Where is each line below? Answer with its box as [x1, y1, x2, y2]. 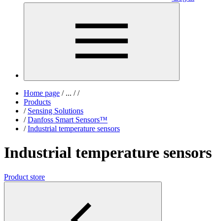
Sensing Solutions [28, 107, 83, 115]
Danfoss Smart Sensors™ [28, 115, 108, 124]
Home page [24, 89, 60, 97]
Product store [4, 172, 45, 181]
